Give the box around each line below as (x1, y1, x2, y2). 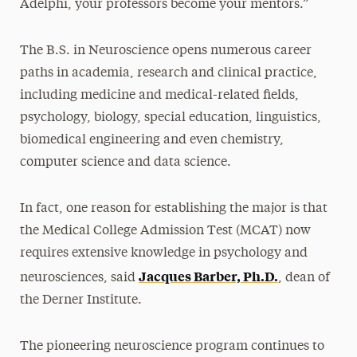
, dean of (277, 272, 330, 285)
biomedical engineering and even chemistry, (19, 134, 284, 147)
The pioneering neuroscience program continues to (19, 340, 324, 354)
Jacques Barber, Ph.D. (138, 267, 278, 285)
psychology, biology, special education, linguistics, (19, 112, 321, 125)
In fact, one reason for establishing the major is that (19, 202, 328, 216)
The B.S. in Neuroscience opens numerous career (19, 45, 312, 58)
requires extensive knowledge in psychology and (19, 247, 308, 261)
